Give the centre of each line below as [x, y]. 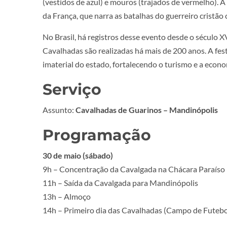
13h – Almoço [67, 197]
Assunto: [59, 110]
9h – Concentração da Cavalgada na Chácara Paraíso [134, 169]
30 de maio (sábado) [78, 156]
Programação [97, 135]
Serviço [72, 90]
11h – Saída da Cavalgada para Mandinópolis [120, 183]
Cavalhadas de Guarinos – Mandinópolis [147, 110]
